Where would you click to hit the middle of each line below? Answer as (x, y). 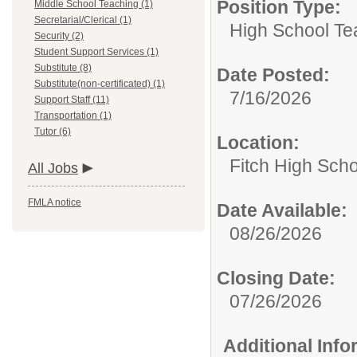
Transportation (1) (73, 116)
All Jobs (53, 168)
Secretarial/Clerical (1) (83, 20)
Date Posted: (273, 75)
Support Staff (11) (72, 100)
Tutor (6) (53, 131)
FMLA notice (55, 202)
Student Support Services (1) (96, 52)
